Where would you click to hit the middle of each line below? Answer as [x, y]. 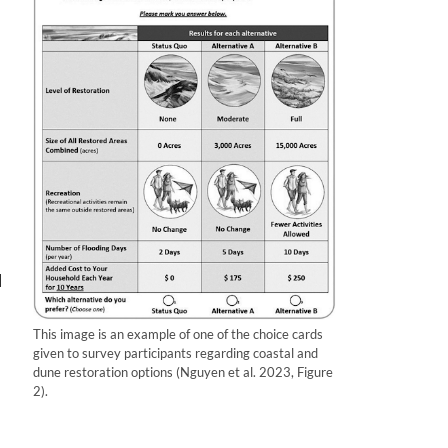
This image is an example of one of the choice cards [178, 334]
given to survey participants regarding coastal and [175, 353]
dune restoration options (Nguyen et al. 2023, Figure [183, 372]
